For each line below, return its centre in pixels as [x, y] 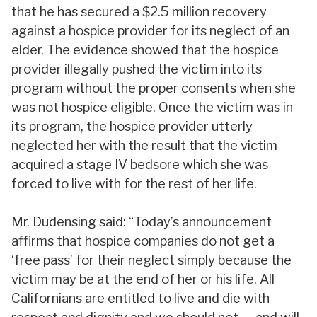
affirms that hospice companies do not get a [143, 241]
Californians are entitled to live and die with [140, 299]
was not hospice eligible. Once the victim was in [152, 108]
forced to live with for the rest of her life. [134, 184]
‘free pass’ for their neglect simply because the [151, 260]
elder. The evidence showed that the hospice [145, 50]
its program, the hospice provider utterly [132, 127]
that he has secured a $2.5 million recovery [139, 12]
